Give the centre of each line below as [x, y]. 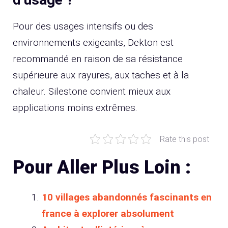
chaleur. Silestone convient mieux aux [92, 91]
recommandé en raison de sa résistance [98, 59]
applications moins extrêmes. [75, 107]
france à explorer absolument [108, 213]
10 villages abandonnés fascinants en [127, 197]
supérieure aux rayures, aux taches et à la [101, 75]
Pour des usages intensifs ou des [83, 26]
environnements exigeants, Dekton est [93, 42]
